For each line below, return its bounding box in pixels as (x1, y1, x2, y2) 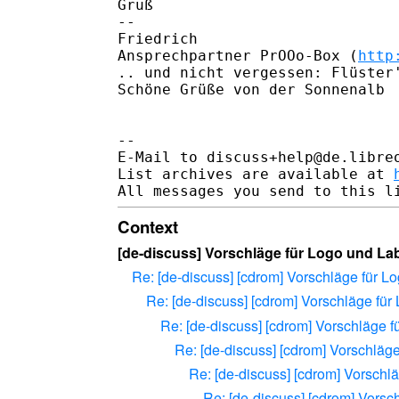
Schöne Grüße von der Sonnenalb (118, 80, 385, 98)
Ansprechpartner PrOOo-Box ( (118, 46, 358, 64)
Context (118, 214, 178, 239)
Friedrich (118, 29, 198, 47)
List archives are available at (118, 165, 394, 183)
